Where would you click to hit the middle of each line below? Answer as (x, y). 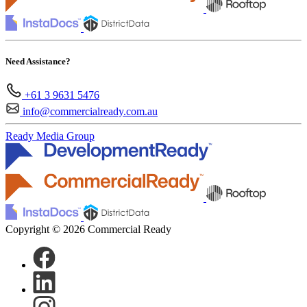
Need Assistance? (38, 62)
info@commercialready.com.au (90, 112)
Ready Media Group (50, 136)
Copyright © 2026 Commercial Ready (88, 230)
